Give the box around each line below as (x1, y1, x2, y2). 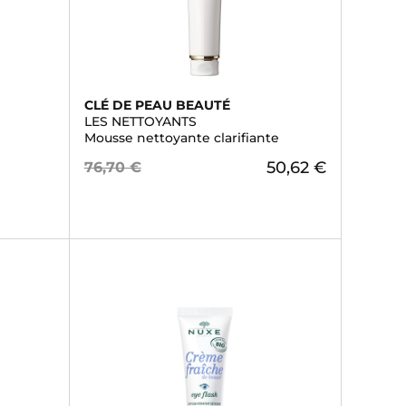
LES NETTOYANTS (83, 113, 197, 130)
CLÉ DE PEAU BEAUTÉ (83, 97, 230, 113)
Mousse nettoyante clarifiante (83, 130, 279, 146)
